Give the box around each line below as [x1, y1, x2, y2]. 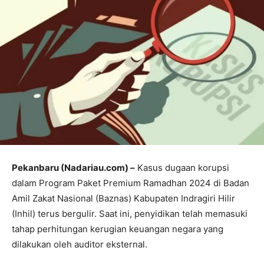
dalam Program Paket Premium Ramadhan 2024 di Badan [12, 177, 249, 189]
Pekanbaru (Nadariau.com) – [12, 161, 135, 173]
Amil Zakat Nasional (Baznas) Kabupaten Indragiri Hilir [12, 192, 235, 204]
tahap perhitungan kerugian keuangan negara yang [12, 223, 223, 235]
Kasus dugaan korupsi [135, 161, 229, 173]
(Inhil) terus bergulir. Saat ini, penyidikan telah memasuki [12, 207, 247, 219]
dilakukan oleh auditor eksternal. [12, 238, 147, 250]
